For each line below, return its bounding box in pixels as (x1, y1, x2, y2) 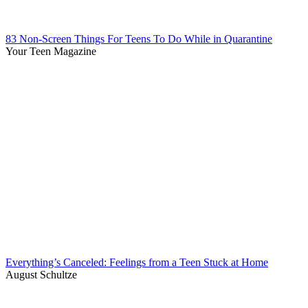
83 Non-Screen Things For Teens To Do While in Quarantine (5, 33, 272, 45)
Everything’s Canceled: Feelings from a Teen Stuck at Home (5, 256, 268, 269)
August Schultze (5, 269, 77, 281)
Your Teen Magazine (5, 45, 96, 58)
